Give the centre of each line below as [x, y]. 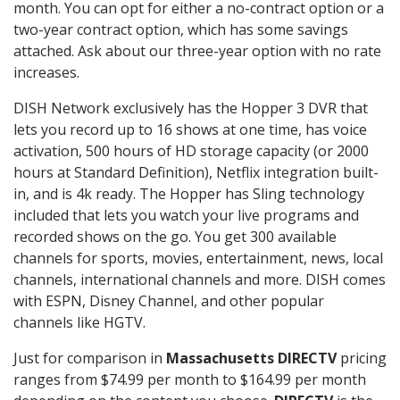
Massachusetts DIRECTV [251, 358]
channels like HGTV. [79, 322]
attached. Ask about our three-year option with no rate [197, 50]
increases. [46, 72]
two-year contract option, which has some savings [181, 29]
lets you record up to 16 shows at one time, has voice [190, 129]
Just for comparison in [90, 358]
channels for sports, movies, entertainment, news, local [198, 258]
